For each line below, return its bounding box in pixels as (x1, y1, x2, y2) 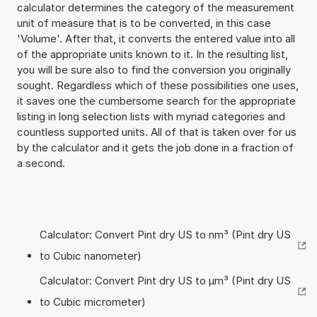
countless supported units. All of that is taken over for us (16, 125, 296, 139)
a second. (16, 156, 65, 170)
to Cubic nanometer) (40, 248, 142, 263)
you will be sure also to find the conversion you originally (16, 62, 291, 76)
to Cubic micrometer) (40, 294, 146, 309)
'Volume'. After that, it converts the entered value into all (16, 31, 295, 45)
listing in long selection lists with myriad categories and (16, 109, 285, 123)
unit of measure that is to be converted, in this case (16, 16, 271, 30)
